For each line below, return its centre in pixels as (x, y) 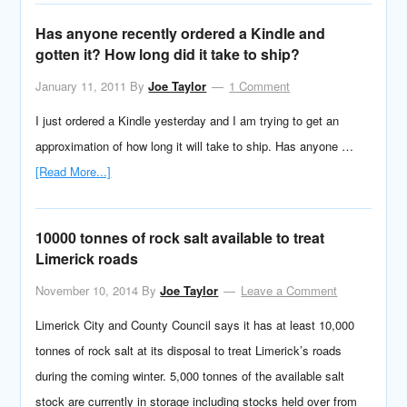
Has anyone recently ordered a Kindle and (181, 33)
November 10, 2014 (87, 290)
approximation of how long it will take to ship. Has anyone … (195, 146)
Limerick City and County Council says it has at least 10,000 (195, 325)
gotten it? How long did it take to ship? (168, 54)
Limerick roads (87, 258)
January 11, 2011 (81, 86)
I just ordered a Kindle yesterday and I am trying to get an (188, 120)
